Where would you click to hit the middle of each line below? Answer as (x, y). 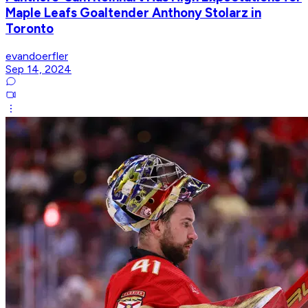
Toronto (30, 29)
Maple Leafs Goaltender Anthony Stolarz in (133, 13)
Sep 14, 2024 (38, 69)
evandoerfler (37, 56)
